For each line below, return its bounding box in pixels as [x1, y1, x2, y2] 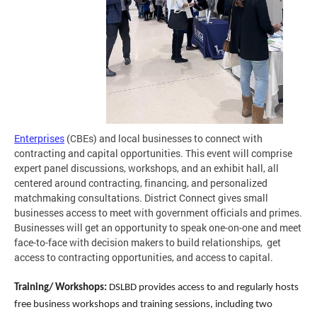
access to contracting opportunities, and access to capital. [14, 250, 275, 265]
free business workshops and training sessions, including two [14, 299, 272, 311]
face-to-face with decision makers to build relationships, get [14, 236, 281, 250]
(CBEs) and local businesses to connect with [64, 132, 263, 146]
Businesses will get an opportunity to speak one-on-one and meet [14, 221, 301, 235]
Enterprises [14, 132, 64, 146]
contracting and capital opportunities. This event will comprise [14, 146, 292, 161]
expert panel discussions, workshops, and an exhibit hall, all [14, 161, 279, 175]
